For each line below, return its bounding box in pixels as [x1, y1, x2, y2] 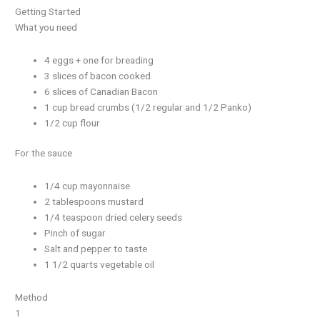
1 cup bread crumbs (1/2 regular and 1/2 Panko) [44, 101, 252, 113]
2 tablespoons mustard [44, 196, 144, 207]
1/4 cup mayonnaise [44, 180, 131, 191]
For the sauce [15, 147, 73, 159]
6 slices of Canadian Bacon [44, 85, 159, 97]
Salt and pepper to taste [44, 243, 148, 254]
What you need [15, 21, 78, 33]
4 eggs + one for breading [44, 54, 154, 66]
